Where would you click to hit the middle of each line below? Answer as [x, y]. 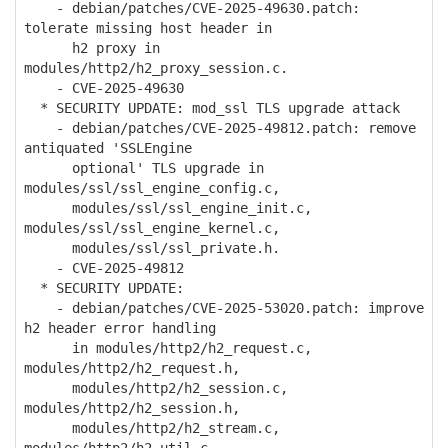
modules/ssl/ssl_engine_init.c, [168, 208]
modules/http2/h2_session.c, [156, 388]
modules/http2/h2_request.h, [132, 368]
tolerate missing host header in [148, 28]
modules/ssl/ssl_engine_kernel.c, [152, 228]
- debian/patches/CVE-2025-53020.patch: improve [224, 308]
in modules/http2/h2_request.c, [168, 348]
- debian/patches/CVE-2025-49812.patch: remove [220, 128]
